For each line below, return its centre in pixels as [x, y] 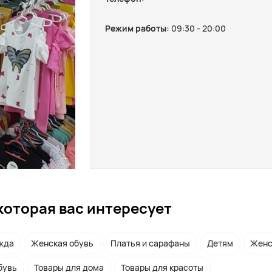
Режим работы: [138, 28]
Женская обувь [62, 243]
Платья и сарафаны [150, 243]
